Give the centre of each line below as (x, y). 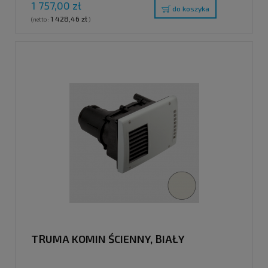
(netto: (41, 19)
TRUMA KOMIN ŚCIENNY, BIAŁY (108, 238)
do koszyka (191, 9)
